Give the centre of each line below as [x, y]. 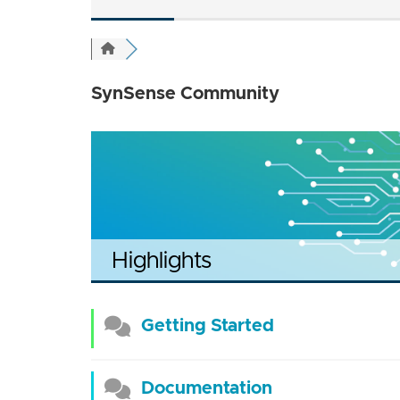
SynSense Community [185, 93]
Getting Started [207, 325]
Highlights [162, 260]
